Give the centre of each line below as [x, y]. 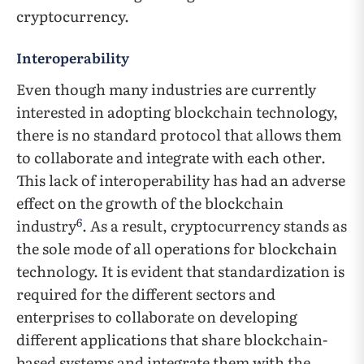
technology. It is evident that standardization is [180, 271]
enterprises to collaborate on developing [157, 317]
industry [46, 226]
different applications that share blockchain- [172, 340]
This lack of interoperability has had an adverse [181, 180]
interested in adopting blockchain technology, [177, 112]
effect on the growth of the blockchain [150, 203]
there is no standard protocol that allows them [179, 135]
